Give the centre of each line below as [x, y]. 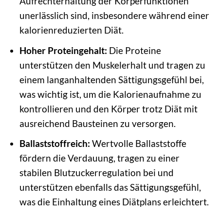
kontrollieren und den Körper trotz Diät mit [108, 109]
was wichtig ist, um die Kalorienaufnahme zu [110, 94]
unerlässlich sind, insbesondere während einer [114, 16]
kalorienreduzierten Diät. [71, 30]
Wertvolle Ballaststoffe [138, 144]
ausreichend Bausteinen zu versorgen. [97, 123]
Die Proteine [134, 50]
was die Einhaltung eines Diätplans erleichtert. [114, 202]
